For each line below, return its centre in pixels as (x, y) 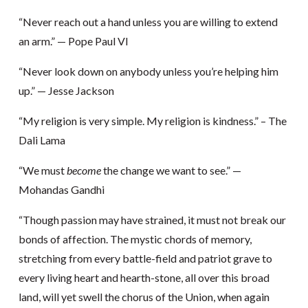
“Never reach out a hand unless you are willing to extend (148, 22)
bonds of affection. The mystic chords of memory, (135, 239)
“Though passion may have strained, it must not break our (152, 220)
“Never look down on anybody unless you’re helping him (148, 71)
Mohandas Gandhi (61, 190)
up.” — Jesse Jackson (66, 91)
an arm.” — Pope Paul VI (73, 41)
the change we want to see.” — (171, 170)
